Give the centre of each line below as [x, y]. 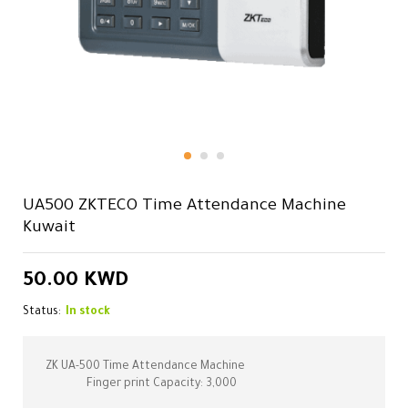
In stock [88, 312]
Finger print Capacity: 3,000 [162, 384]
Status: [42, 312]
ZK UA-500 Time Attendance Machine [145, 367]
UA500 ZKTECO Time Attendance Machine [184, 207]
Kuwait [49, 229]
